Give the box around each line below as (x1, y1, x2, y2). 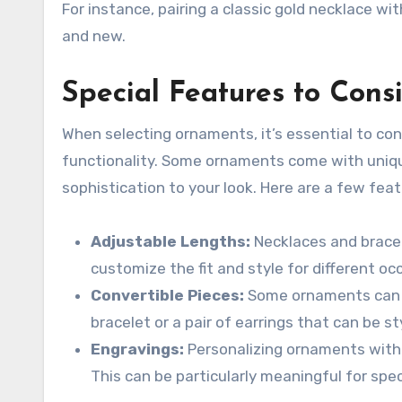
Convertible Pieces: (91, 286, 244, 304)
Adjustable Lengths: (91, 232, 250, 250)
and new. (62, 27, 126, 45)
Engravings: (91, 340, 184, 358)
